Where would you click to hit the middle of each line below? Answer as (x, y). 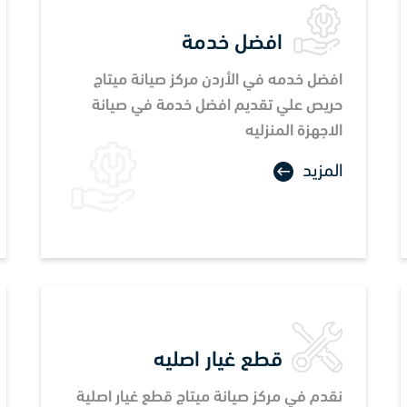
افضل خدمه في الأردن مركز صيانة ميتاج (218, 80)
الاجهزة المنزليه (294, 131)
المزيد (323, 171)
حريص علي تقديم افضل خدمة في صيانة (217, 105)
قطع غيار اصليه (218, 360)
